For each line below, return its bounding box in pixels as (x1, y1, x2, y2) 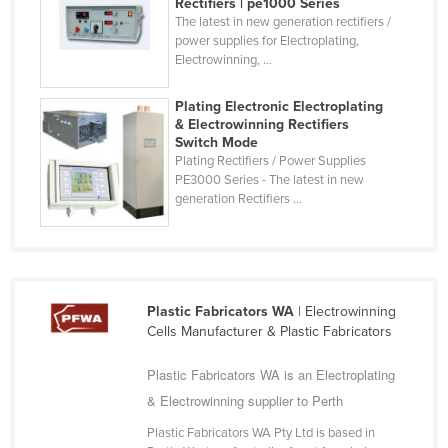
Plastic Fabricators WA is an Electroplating (146, 364, 395, 384)
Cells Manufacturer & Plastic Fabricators (146, 322, 392, 340)
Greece (62, 236, 108, 254)
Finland (62, 12, 108, 30)
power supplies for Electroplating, (175, 32, 360, 49)
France (62, 44, 106, 62)
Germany (62, 172, 120, 190)
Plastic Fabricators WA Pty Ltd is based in (146, 424, 375, 441)
